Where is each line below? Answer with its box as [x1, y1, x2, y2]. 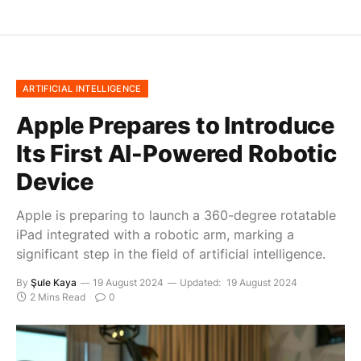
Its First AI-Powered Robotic [16, 139, 337, 168]
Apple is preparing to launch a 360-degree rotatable [16, 207, 336, 224]
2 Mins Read [30, 291, 85, 304]
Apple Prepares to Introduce [16, 111, 335, 140]
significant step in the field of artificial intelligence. [16, 246, 326, 263]
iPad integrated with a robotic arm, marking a [16, 226, 294, 243]
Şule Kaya [31, 276, 77, 289]
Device [16, 168, 94, 197]
